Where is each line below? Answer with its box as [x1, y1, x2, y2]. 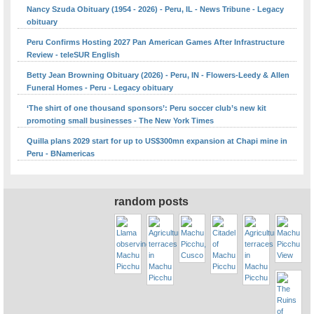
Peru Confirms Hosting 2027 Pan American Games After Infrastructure [27, 37, 285, 46]
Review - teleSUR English [27, 50, 120, 59]
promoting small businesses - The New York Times [27, 116, 214, 125]
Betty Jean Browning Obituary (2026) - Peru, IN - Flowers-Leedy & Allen [27, 70, 289, 79]
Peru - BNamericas [27, 149, 95, 158]
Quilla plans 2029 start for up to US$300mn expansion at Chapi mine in [27, 136, 287, 145]
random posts [114, 195, 189, 207]
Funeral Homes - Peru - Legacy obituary [27, 83, 173, 92]
